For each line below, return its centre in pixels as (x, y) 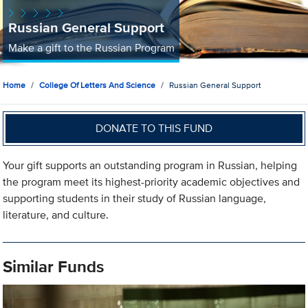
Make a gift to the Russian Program (91, 47)
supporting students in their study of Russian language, (135, 199)
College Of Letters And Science (98, 85)
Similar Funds (54, 267)
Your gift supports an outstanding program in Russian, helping (150, 166)
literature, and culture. (56, 215)
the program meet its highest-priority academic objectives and (152, 182)
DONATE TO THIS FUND (154, 128)
